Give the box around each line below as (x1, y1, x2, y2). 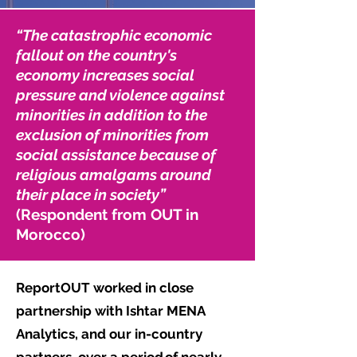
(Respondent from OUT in (16, 206, 198, 223)
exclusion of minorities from (16, 126, 209, 143)
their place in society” (16, 186, 166, 203)
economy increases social (16, 66, 194, 84)
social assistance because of (16, 146, 216, 163)
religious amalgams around (16, 166, 211, 183)
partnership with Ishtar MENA (16, 303, 205, 319)
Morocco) (16, 226, 85, 243)
